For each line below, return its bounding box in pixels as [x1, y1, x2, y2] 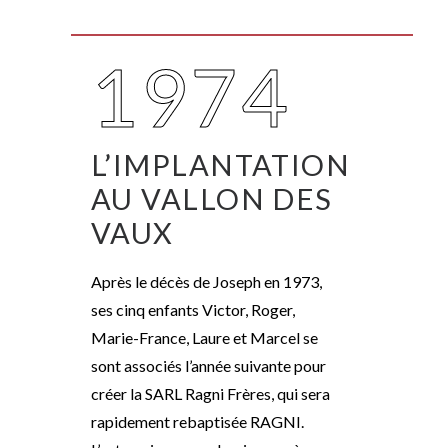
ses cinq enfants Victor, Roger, [91, 300, 295, 319]
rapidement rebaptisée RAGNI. [91, 412, 304, 431]
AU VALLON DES [91, 181, 333, 216]
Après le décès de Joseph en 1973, [91, 272, 322, 291]
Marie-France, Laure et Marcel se [91, 328, 318, 347]
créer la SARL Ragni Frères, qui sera [91, 384, 330, 403]
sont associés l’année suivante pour [91, 356, 326, 375]
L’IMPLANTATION [91, 147, 351, 182]
